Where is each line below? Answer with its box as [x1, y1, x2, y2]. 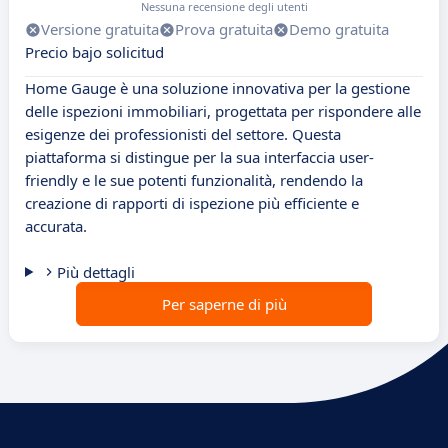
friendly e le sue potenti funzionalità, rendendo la [25, 170, 363, 191]
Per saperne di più [161, 294, 287, 315]
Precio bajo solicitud [25, 42, 164, 63]
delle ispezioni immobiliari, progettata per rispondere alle [25, 101, 421, 122]
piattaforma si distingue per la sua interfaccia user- [25, 147, 374, 168]
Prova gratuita [175, 19, 273, 40]
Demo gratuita [289, 19, 389, 40]
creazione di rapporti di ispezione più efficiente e [25, 193, 359, 214]
